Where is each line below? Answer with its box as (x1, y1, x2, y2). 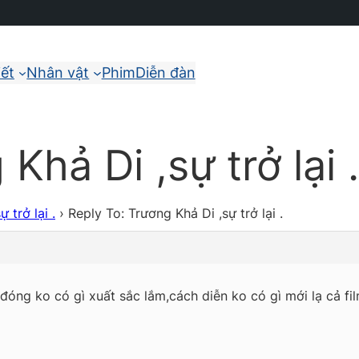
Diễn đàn (135, 63, 196, 81)
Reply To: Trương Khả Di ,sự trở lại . (68, 205, 283, 222)
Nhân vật (26, 63, 90, 81)
